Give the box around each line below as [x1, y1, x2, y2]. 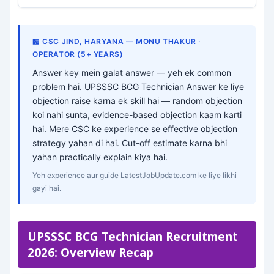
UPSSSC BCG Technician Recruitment [28, 229, 238, 245]
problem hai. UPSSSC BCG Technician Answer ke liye [32, 81, 244, 92]
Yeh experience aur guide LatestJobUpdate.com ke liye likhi [32, 171, 237, 180]
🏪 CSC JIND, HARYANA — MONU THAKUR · [32, 37, 201, 46]
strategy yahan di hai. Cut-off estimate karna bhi [32, 138, 227, 148]
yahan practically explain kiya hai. [32, 152, 168, 162]
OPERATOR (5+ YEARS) [32, 50, 124, 59]
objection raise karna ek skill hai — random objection [32, 95, 242, 106]
